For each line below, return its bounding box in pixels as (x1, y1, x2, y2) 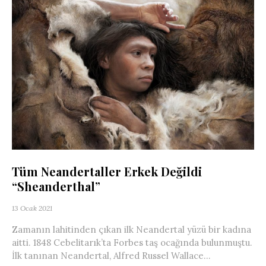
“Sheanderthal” (12, 178, 100, 194)
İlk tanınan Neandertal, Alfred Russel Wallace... (12, 249, 211, 261)
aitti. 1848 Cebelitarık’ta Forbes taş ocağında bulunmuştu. (12, 236, 252, 248)
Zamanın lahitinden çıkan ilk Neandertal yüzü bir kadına (12, 223, 251, 235)
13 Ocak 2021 (12, 203, 52, 213)
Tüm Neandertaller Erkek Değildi (12, 163, 202, 179)
